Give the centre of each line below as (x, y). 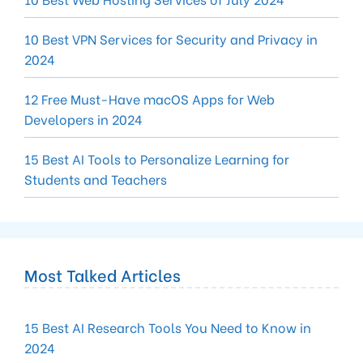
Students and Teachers (96, 178)
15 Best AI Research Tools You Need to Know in (168, 327)
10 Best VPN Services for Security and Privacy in (171, 38)
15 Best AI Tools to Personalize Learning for (157, 158)
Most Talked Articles (102, 274)
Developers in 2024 (83, 118)
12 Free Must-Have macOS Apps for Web (149, 98)
